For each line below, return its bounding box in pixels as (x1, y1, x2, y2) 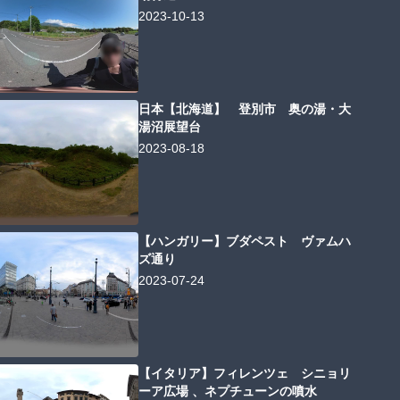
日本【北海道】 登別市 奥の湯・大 (138, 102, 352, 117)
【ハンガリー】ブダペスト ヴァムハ (138, 234, 352, 249)
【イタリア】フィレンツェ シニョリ (138, 366, 352, 381)
